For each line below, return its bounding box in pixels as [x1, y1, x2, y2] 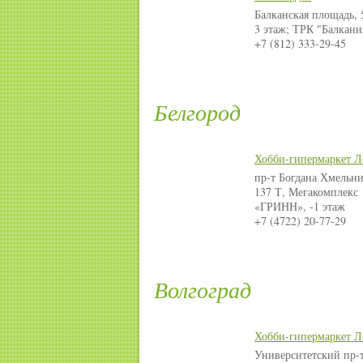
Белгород [154, 96, 241, 128]
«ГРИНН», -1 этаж [254, 199, 345, 215]
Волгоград [154, 274, 251, 305]
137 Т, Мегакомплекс [254, 184, 358, 200]
